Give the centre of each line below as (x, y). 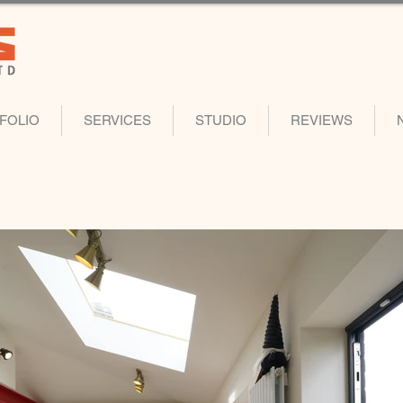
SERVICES (117, 120)
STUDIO (221, 120)
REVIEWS (322, 120)
